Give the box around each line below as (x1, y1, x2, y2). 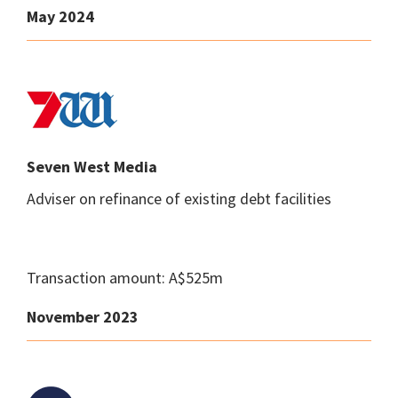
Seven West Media (27, 156, 157, 177)
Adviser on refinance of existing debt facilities (27, 188, 331, 209)
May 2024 (27, 6, 94, 27)
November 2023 (27, 306, 139, 327)
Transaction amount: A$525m (27, 267, 223, 288)
